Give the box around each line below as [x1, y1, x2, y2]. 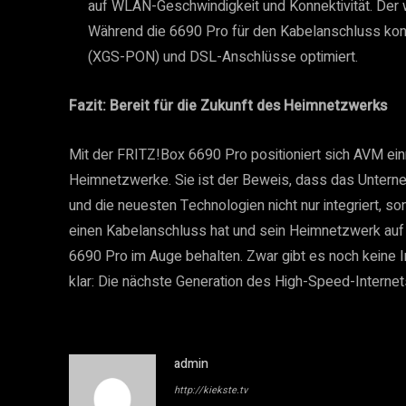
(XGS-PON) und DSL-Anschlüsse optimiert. [88, 46, 358, 68]
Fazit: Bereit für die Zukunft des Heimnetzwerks [69, 95, 387, 117]
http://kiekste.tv [174, 382, 247, 398]
